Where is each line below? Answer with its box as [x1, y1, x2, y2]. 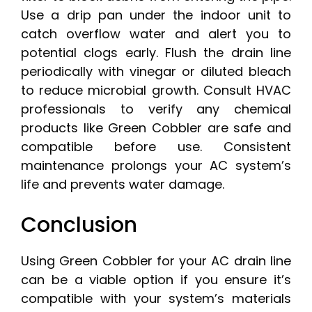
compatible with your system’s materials [21, 290, 291, 308]
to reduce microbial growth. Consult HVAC [21, 81, 291, 100]
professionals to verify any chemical [21, 100, 291, 118]
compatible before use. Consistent [21, 138, 291, 156]
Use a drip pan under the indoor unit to [21, 6, 291, 24]
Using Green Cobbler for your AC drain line [21, 252, 291, 270]
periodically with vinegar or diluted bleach [21, 63, 291, 81]
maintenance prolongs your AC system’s [21, 157, 291, 175]
